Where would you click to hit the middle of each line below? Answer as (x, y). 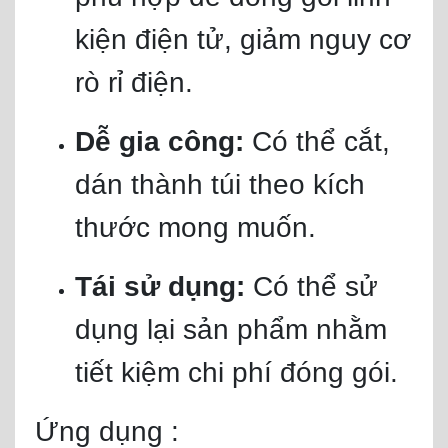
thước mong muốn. (195, 227)
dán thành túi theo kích (220, 184)
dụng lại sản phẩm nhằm (231, 329)
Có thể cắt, (321, 141)
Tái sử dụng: (160, 286)
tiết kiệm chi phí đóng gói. (236, 372)
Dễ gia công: (163, 141)
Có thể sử (311, 286)
